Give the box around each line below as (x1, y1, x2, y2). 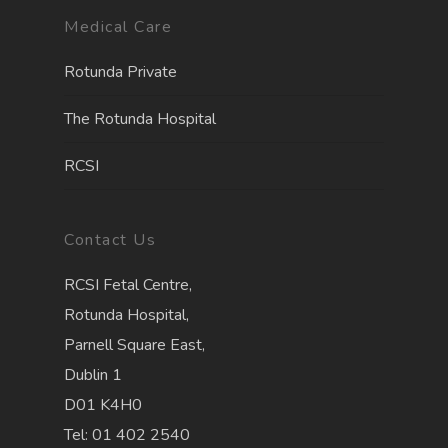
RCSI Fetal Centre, (64, 274, 192, 297)
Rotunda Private (64, 61, 177, 84)
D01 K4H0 (64, 394, 142, 417)
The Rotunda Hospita (64, 108, 212, 131)
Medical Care (64, 16, 172, 39)
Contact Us (64, 229, 156, 252)
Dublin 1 (64, 364, 122, 387)
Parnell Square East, (64, 334, 205, 357)
